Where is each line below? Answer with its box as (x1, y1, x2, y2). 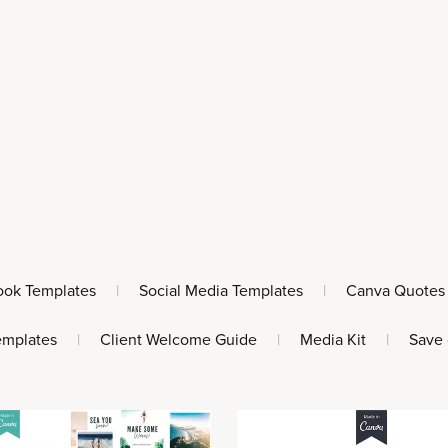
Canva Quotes (346, 281, 446, 302)
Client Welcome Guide (99, 330, 257, 351)
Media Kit (300, 330, 367, 351)
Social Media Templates (139, 281, 303, 302)
